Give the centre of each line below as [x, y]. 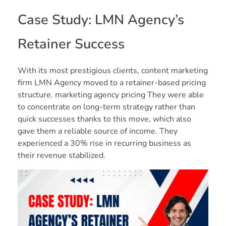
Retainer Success [71, 44]
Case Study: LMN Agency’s [101, 20]
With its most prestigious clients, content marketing [113, 71]
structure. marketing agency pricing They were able [111, 95]
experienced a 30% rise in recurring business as [104, 144]
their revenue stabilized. [62, 156]
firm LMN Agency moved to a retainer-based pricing [112, 83]
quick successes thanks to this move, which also [104, 119]
